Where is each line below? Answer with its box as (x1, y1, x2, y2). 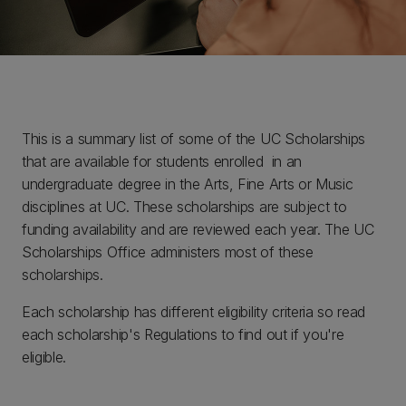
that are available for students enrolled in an (22, 152, 302, 170)
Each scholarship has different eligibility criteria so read (22, 303, 366, 321)
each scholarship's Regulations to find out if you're (22, 325, 344, 343)
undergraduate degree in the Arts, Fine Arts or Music (22, 175, 353, 193)
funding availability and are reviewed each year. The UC (22, 220, 374, 238)
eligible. (22, 348, 71, 366)
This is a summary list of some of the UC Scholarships (22, 130, 366, 148)
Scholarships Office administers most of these (22, 243, 314, 261)
